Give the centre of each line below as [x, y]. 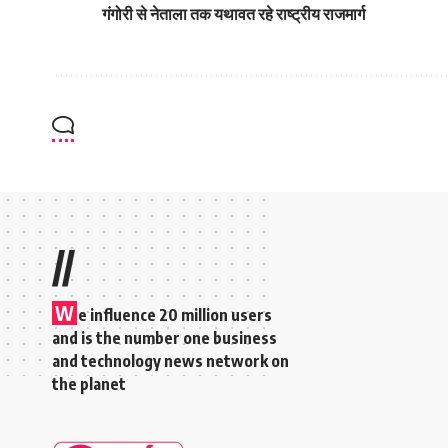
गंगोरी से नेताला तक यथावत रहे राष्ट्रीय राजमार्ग [233, 14]
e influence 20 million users [175, 315]
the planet [89, 384]
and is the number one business [164, 338]
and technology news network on [170, 361]
